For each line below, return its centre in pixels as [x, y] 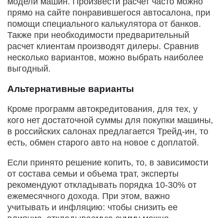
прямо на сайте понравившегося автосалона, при [109, 13]
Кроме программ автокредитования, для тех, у [102, 109]
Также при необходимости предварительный [98, 35]
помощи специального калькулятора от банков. [104, 24]
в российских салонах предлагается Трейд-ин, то [108, 132]
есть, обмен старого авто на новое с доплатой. [103, 143]
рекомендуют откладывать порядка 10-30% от [102, 185]
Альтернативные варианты [71, 89]
